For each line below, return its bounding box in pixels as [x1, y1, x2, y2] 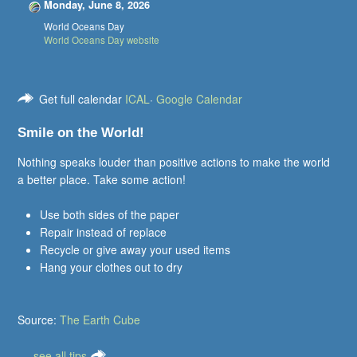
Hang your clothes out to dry [40, 259, 183, 276]
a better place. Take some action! [18, 171, 186, 187]
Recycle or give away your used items [40, 241, 231, 258]
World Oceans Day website [43, 33, 159, 46]
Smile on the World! [18, 125, 145, 141]
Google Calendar [156, 90, 243, 107]
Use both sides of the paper [40, 206, 180, 223]
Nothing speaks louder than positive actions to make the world [18, 153, 331, 170]
